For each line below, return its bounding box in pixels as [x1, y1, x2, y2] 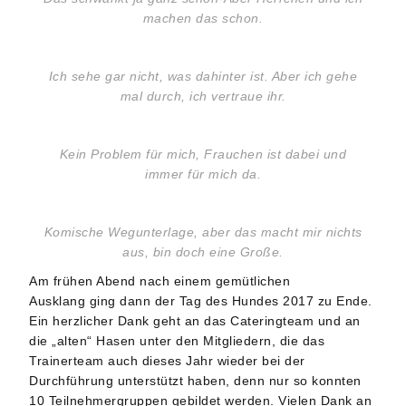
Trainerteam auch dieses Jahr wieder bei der [29, 353, 305, 369]
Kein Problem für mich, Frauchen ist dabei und [59, 147, 347, 162]
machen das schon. [142, 11, 264, 26]
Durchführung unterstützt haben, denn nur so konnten [29, 373, 362, 389]
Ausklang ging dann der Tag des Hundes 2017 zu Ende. [29, 294, 372, 309]
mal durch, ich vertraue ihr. [120, 89, 286, 104]
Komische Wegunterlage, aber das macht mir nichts [43, 225, 362, 240]
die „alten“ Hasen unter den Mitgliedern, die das [29, 333, 325, 349]
